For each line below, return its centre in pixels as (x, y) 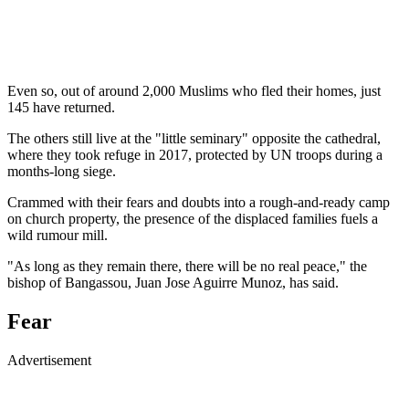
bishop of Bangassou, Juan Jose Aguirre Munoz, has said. (173, 282)
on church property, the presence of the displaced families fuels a (193, 218)
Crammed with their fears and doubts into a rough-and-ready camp (199, 202)
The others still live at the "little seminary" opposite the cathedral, (194, 138)
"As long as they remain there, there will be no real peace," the (187, 266)
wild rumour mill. (58, 235)
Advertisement (49, 360)
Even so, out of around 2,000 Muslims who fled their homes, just (194, 90)
